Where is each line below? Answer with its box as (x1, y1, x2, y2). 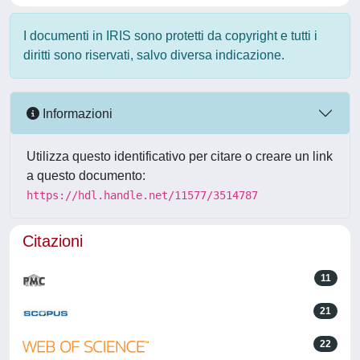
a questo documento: (27, 169, 145, 182)
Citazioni (22, 232, 83, 250)
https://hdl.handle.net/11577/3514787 (27, 189, 258, 202)
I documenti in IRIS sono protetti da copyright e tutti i (23, 29, 317, 43)
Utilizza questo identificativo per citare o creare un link (27, 149, 333, 163)
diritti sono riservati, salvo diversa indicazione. (23, 48, 284, 62)
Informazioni (39, 106, 112, 121)
